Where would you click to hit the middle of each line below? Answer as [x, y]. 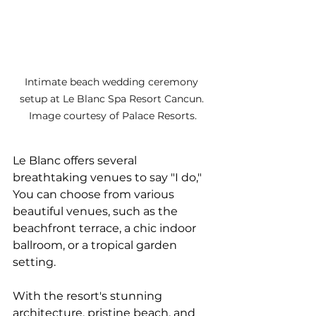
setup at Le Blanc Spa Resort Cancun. [113, 98]
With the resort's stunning [89, 296]
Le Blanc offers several [76, 160]
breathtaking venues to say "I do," [109, 177]
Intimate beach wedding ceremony [113, 81]
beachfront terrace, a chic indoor [106, 228]
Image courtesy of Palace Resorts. [113, 115]
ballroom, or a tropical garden [96, 245]
